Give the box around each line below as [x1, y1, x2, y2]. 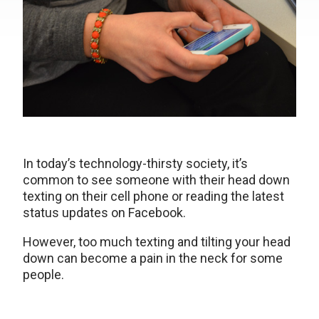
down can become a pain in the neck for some [23, 251, 283, 266]
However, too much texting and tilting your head [23, 234, 291, 250]
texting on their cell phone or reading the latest [23, 189, 284, 204]
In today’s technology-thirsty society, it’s [23, 156, 248, 172]
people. [23, 267, 64, 283]
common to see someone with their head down [23, 172, 290, 188]
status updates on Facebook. [23, 205, 186, 221]
